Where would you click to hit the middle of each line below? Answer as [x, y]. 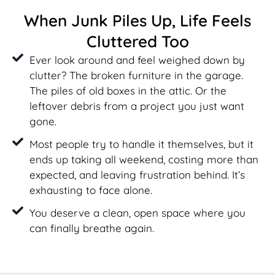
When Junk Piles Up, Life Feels [137, 20]
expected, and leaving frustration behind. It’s [137, 174]
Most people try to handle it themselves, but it [141, 144]
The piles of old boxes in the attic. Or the [128, 90]
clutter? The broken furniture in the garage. [136, 75]
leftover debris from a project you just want [137, 106]
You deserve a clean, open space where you [137, 212]
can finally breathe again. [91, 228]
